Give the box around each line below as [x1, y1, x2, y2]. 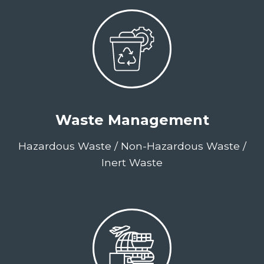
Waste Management [55, 111, 209, 128]
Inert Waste [101, 156, 163, 169]
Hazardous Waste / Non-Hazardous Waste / [18, 140, 246, 152]
